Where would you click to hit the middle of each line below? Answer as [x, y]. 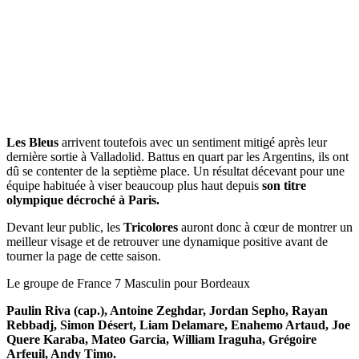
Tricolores [151, 227]
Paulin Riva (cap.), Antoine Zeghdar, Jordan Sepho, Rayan [167, 310]
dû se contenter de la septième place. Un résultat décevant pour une [175, 171]
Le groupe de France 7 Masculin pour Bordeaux [128, 283]
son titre [284, 185]
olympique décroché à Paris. [83, 200]
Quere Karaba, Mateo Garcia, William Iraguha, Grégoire [161, 339]
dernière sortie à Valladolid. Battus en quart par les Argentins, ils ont [177, 156]
